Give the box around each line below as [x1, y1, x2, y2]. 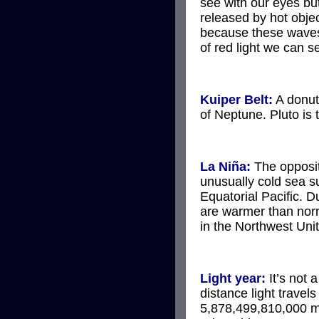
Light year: [200, 271, 266, 286]
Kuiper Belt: [200, 92, 273, 107]
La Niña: [200, 159, 251, 174]
